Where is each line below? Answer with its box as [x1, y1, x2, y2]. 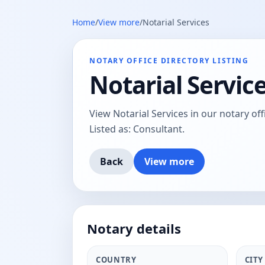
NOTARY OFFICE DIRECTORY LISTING [89, 56, 249, 66]
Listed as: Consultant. [89, 122, 185, 135]
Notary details [87, 219, 181, 237]
